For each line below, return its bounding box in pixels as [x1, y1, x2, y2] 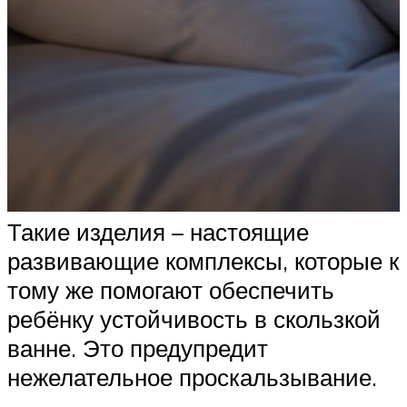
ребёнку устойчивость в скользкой [7, 303, 381, 333]
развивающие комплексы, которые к [7, 245, 399, 275]
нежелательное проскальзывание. [7, 362, 377, 392]
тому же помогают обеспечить [7, 274, 334, 304]
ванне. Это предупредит [7, 333, 268, 362]
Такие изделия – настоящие [7, 216, 309, 246]
